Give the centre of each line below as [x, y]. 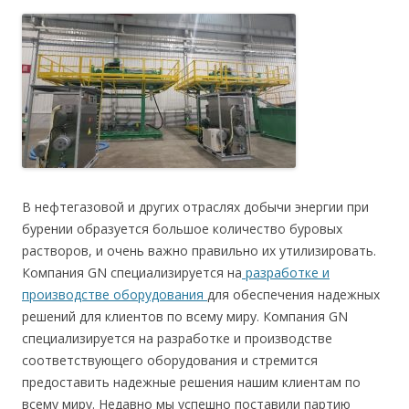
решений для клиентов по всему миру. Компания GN [185, 316]
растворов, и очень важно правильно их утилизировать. [199, 251]
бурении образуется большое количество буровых [182, 229]
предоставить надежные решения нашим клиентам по [191, 382]
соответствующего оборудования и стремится [170, 360]
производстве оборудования [115, 294]
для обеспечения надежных [294, 294]
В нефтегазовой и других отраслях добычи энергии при [195, 207]
